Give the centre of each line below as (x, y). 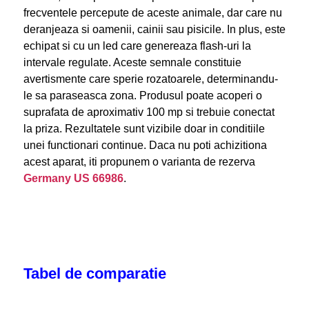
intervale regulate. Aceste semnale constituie (132, 62)
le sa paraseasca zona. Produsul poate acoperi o (142, 96)
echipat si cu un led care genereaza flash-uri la (137, 46)
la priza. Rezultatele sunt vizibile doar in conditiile (144, 129)
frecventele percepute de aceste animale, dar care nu (152, 13)
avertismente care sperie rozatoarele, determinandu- (150, 79)
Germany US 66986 (73, 178)
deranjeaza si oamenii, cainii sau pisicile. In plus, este (154, 29)
